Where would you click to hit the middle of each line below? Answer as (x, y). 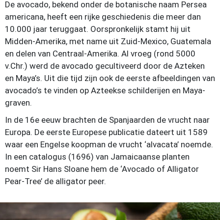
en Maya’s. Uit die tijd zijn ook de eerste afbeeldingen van (110, 78)
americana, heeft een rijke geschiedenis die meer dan (103, 17)
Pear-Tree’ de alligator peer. (55, 181)
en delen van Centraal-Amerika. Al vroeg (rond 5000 (100, 54)
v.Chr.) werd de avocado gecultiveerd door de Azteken (105, 66)
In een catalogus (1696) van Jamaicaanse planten (97, 157)
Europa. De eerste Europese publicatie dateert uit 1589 (106, 132)
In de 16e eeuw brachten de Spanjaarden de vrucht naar (107, 120)
